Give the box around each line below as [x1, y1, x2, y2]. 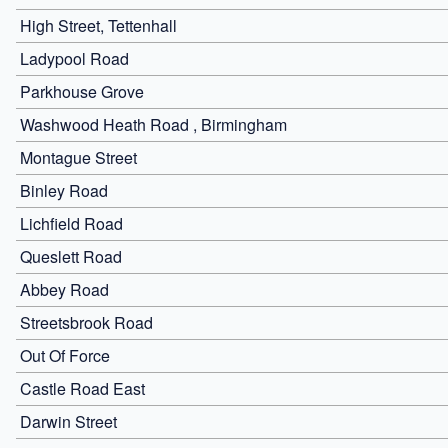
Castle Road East [20, 376, 145, 400]
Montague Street [20, 145, 137, 169]
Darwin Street [20, 409, 117, 433]
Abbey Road [20, 277, 109, 301]
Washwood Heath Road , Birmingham [20, 112, 287, 136]
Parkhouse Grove [20, 79, 144, 103]
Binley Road [20, 178, 108, 202]
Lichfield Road [20, 211, 123, 235]
